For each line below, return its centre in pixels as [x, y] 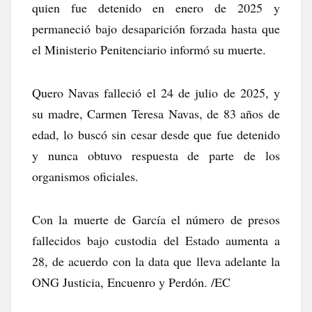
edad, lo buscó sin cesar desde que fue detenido [156, 134]
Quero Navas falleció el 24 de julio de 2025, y [156, 92]
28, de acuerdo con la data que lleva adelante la [156, 261]
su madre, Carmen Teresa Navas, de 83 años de [156, 113]
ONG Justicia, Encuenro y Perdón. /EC [131, 282]
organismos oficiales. [85, 176]
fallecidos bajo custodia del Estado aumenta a [156, 240]
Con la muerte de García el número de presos [156, 219]
